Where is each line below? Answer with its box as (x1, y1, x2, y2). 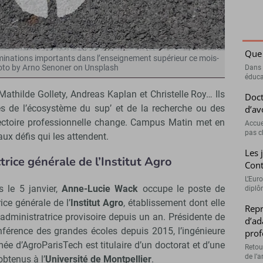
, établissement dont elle (123, 197, 225, 209)
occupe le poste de (138, 183, 225, 195)
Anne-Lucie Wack (62, 183, 139, 195)
